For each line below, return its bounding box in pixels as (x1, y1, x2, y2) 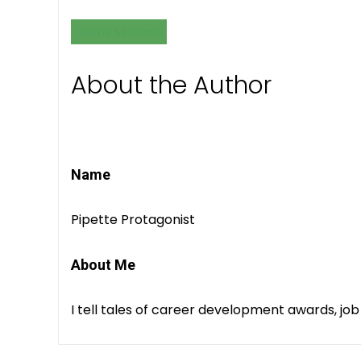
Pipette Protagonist (71, 210, 195, 230)
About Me (71, 256, 135, 274)
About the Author (71, 68, 272, 102)
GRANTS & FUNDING (76, 26, 162, 39)
